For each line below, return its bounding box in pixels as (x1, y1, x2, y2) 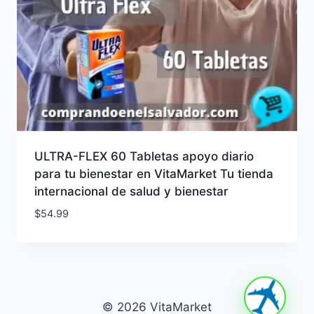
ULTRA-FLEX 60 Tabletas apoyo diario (34, 149, 254, 164)
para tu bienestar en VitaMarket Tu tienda (34, 167, 273, 182)
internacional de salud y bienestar (34, 184, 228, 199)
